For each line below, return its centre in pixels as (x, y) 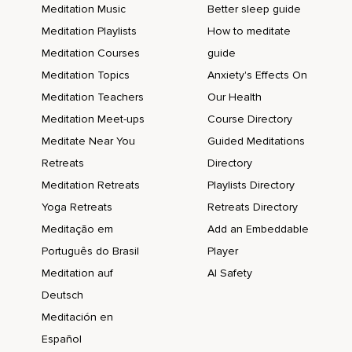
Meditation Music (84, 9)
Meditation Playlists (89, 31)
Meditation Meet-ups (93, 119)
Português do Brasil (90, 251)
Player (222, 251)
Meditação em (77, 229)
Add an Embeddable (258, 229)
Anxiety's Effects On (257, 75)
